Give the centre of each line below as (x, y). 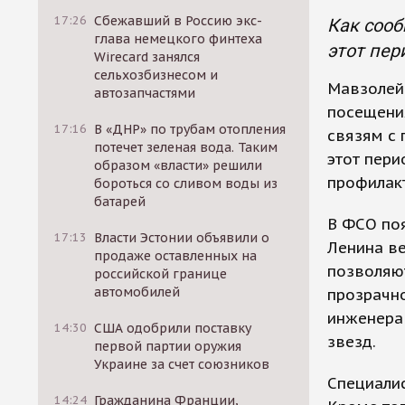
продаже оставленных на (176, 256)
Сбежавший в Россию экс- (179, 21)
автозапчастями (145, 93)
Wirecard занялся (147, 57)
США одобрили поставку (173, 328)
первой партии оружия (168, 346)
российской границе (161, 274)
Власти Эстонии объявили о (182, 238)
